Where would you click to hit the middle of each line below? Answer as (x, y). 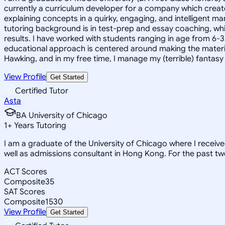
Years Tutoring (39, 125)
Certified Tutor (42, 91)
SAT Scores (25, 192)
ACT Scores (26, 172)
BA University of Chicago (62, 115)
